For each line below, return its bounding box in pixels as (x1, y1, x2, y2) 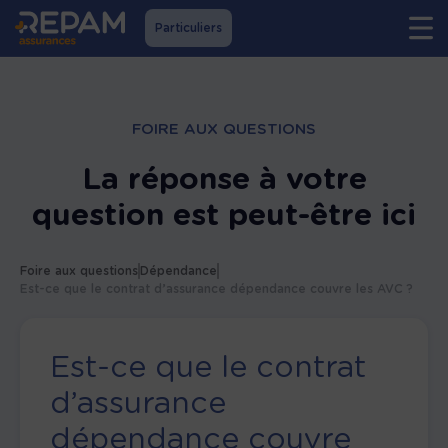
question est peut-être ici (32, 196, 416, 232)
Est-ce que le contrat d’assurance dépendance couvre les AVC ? (20, 281, 413, 296)
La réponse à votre (81, 160, 367, 196)
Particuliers (154, 20, 222, 35)
